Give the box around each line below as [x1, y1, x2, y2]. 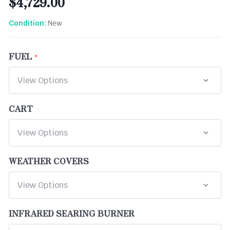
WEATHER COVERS [9, 154, 89, 167]
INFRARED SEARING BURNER [9, 206, 135, 219]
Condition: [9, 19, 46, 27]
